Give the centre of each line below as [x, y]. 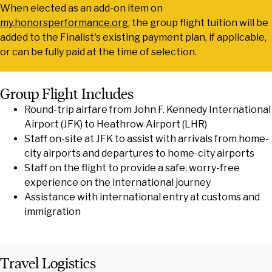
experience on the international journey [117, 183]
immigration [53, 212]
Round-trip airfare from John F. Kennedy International [148, 110]
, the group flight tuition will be [198, 23]
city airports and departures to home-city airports [139, 154]
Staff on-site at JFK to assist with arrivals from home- [147, 139]
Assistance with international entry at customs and [142, 197]
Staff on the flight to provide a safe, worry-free [132, 168]
